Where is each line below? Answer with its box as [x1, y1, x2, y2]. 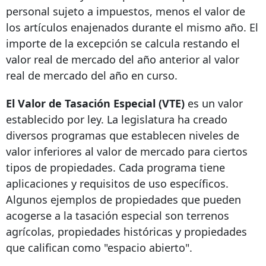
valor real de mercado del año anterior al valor [6, 52, 239, 67]
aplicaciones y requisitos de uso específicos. [6, 176, 229, 191]
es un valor [185, 96, 243, 111]
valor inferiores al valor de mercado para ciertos [6, 144, 248, 159]
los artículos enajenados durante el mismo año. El [6, 20, 258, 35]
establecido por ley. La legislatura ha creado [6, 112, 227, 127]
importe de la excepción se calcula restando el [6, 36, 240, 51]
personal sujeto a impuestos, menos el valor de [6, 4, 245, 19]
